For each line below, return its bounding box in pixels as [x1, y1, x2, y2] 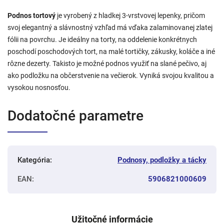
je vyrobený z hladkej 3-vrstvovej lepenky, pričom [57, 11, 205, 19]
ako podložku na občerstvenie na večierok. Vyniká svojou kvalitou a [7, 71, 214, 79]
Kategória [17, 155, 50, 164]
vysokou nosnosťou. [7, 83, 70, 91]
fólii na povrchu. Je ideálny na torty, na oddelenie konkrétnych [7, 35, 197, 43]
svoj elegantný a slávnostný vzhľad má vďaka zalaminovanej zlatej [7, 23, 214, 31]
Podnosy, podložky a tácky [117, 155, 206, 164]
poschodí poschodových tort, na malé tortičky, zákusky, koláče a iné [7, 47, 215, 55]
